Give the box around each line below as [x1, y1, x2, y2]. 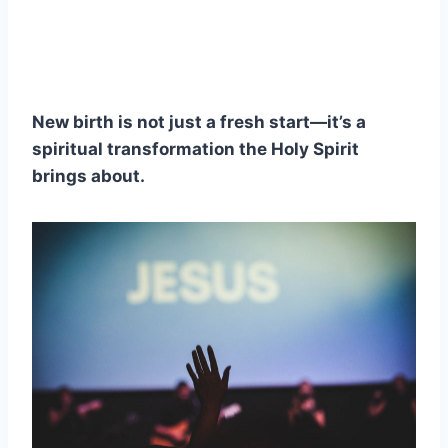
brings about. [32, 165, 145, 186]
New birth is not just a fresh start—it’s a [32, 111, 366, 132]
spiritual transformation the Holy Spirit [32, 138, 359, 159]
